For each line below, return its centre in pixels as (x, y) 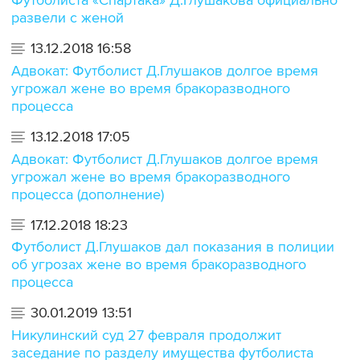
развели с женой (67, 18)
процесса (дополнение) (88, 194)
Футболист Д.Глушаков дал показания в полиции (173, 247)
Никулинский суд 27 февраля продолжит (146, 335)
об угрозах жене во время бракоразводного (159, 265)
